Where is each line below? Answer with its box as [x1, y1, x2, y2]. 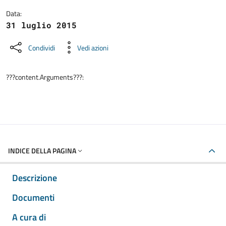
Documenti [12, 191, 54, 204]
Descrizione [12, 171, 57, 185]
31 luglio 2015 [6, 20, 77, 30]
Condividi [28, 42, 55, 53]
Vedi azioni [77, 42, 108, 53]
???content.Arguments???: [6, 72, 84, 82]
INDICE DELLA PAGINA [8, 145, 76, 156]
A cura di [12, 210, 46, 224]
